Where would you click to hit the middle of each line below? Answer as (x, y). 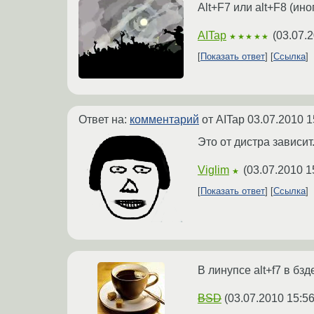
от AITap (223, 120)
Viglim (213, 170)
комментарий (164, 120)
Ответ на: (104, 120)
